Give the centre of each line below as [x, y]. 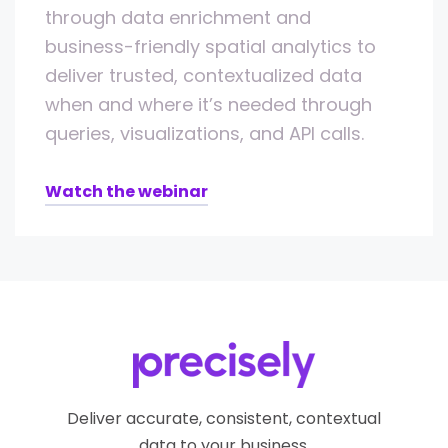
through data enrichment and [178, 18]
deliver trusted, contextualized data [203, 76]
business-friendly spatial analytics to [210, 47]
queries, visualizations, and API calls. [204, 134]
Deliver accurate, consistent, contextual [224, 419]
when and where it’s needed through [208, 105]
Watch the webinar [126, 192]
